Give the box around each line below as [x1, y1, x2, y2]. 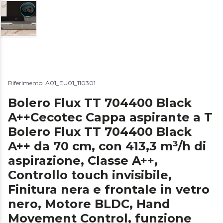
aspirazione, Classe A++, [8, 153, 158, 168]
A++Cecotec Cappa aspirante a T [8, 110, 213, 125]
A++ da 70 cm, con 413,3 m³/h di [8, 139, 206, 154]
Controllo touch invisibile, [8, 168, 172, 183]
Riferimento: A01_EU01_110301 [8, 79, 96, 87]
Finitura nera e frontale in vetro [8, 182, 210, 197]
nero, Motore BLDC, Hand [8, 197, 170, 212]
